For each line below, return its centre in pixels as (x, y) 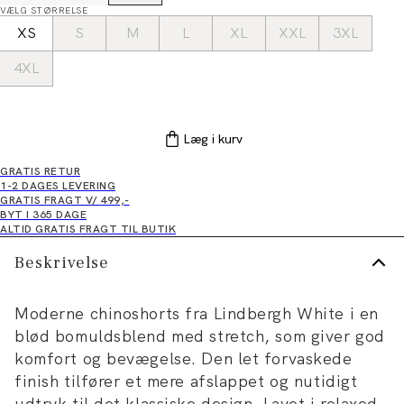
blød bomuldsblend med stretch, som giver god (200, 336)
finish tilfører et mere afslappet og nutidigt (186, 381)
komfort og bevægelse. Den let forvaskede (184, 358)
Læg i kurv (213, 139)
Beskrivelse (62, 262)
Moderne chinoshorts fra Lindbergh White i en (197, 313)
